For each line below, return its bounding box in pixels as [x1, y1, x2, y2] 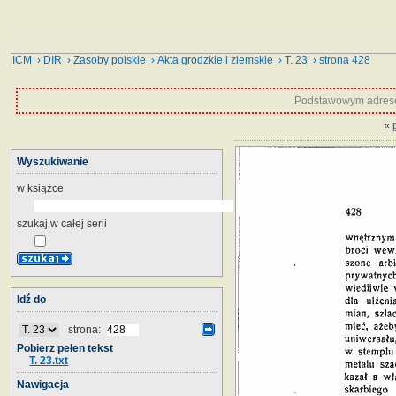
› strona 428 [308, 54, 371, 66]
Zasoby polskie [73, 54, 147, 66]
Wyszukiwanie [17, 155, 88, 168]
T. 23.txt [29, 354, 69, 367]
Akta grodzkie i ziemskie [157, 54, 274, 66]
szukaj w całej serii [17, 217, 107, 230]
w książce [17, 181, 64, 194]
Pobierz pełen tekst [17, 341, 113, 354]
